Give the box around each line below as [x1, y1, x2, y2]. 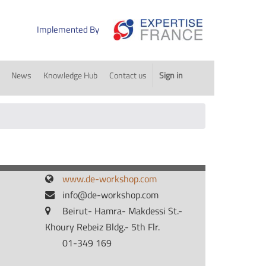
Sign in [159, 69, 183, 81]
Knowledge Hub [43, 69, 97, 81]
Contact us [109, 69, 147, 81]
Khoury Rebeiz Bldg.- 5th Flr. [45, 220, 160, 234]
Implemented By [36, 23, 99, 37]
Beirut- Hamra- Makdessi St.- [62, 204, 182, 218]
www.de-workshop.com [62, 172, 157, 186]
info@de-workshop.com [62, 188, 159, 202]
